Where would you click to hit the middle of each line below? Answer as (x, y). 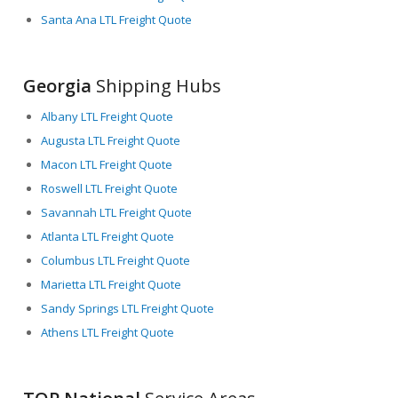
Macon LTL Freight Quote (107, 164)
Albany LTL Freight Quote (107, 116)
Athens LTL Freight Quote (108, 332)
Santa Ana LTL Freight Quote (117, 19)
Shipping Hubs (157, 85)
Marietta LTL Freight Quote (111, 284)
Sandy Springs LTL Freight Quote (128, 308)
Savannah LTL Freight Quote (117, 212)
